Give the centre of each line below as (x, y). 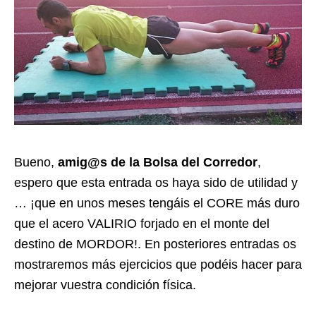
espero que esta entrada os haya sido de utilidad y (156, 183)
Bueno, (36, 163)
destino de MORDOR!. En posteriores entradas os (155, 244)
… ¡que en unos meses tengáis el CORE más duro (157, 203)
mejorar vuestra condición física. (105, 285)
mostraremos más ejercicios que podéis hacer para (158, 265)
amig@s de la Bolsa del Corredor (158, 163)
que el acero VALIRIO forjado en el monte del (142, 224)
